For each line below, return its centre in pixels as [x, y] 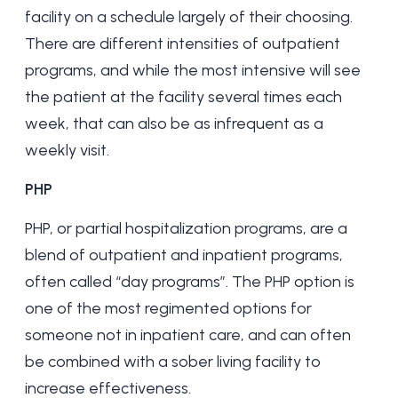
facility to [286, 362]
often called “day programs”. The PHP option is [190, 282]
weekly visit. [67, 150]
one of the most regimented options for [168, 308]
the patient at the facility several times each [183, 97]
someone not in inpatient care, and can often [188, 335]
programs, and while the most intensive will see [193, 70]
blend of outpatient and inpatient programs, [184, 255]
